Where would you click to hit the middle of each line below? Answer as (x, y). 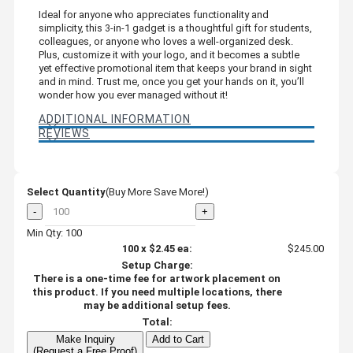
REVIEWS (64, 133)
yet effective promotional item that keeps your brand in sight (175, 68)
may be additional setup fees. (157, 305)
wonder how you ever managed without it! (133, 95)
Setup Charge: (157, 265)
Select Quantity (66, 191)
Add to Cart (178, 339)
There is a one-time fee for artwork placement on (157, 278)
